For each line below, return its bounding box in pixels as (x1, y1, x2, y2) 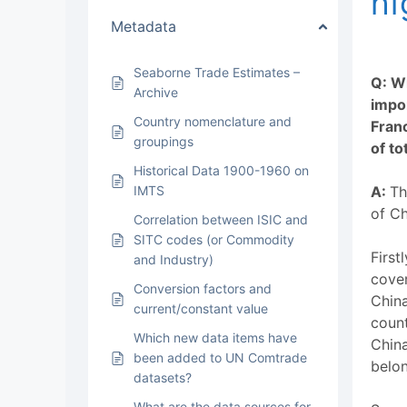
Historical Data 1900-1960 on (134, 163, 309, 178)
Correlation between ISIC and (134, 212, 308, 227)
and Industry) (134, 252, 213, 267)
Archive (134, 84, 178, 100)
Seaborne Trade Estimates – (134, 65, 300, 80)
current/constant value (134, 301, 268, 316)
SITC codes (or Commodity (134, 232, 294, 247)
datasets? (134, 370, 192, 385)
